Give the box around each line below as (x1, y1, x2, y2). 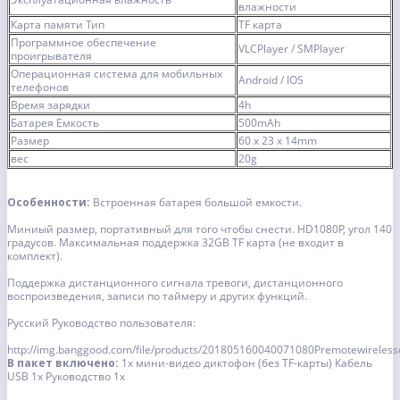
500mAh (238, 115, 280, 131)
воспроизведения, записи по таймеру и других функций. (7, 288, 307, 304)
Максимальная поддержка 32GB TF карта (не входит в (59, 235, 344, 251)
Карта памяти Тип (11, 17, 104, 33)
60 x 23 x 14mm (238, 133, 317, 149)
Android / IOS (238, 72, 304, 88)
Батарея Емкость (11, 115, 99, 131)
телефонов (11, 79, 69, 96)
